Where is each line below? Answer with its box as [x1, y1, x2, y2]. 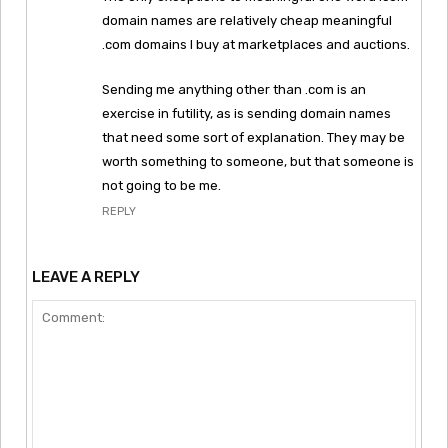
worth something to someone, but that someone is [102, 153, 414, 169]
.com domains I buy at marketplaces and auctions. [102, 36, 410, 52]
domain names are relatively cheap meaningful [102, 12, 392, 28]
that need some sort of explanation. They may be [102, 129, 405, 145]
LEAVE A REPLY [32, 267, 140, 286]
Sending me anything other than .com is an [102, 81, 366, 97]
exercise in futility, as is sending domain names [102, 105, 391, 121]
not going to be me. [102, 177, 221, 193]
